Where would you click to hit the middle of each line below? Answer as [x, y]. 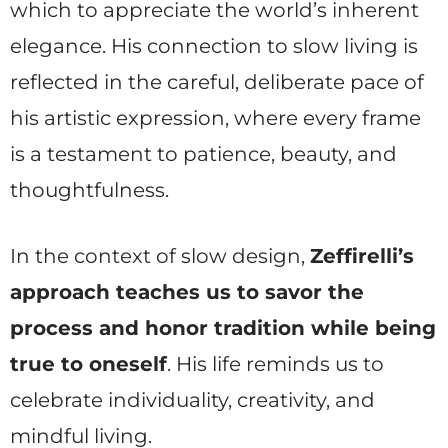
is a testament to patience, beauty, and [203, 153]
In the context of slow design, [160, 255]
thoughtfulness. [89, 189]
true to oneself [88, 363]
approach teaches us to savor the [187, 291]
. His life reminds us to [275, 363]
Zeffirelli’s [362, 255]
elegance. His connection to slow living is [214, 45]
